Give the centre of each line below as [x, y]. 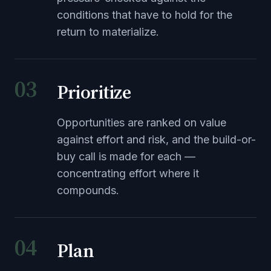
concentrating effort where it [128, 173]
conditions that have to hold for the [145, 15]
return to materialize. [108, 32]
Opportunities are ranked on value [142, 122]
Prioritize [94, 92]
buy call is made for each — [126, 156]
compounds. [88, 190]
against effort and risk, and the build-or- [156, 139]
